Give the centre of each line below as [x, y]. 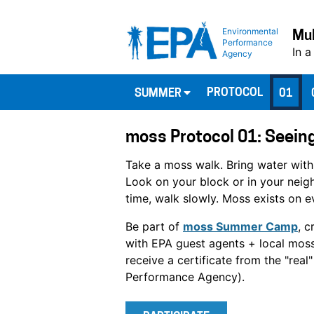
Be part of [154, 226]
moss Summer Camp [240, 226]
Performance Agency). [185, 277]
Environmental [250, 31]
